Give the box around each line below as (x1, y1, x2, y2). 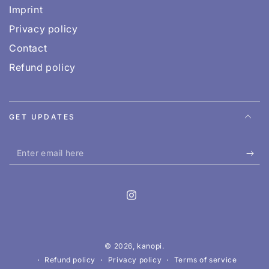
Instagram (130, 196, 174, 207)
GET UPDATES (9, 112, 76, 122)
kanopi (137, 241, 162, 251)
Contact (9, 42, 47, 55)
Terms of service (174, 255, 237, 264)
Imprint (9, 4, 43, 16)
